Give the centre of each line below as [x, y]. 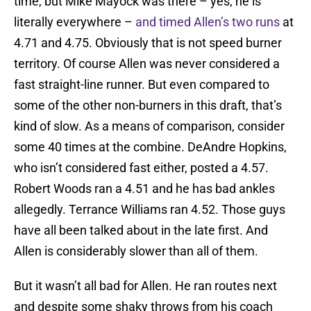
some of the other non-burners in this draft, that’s [148, 106]
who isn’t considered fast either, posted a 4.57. [141, 168]
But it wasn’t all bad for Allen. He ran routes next [145, 286]
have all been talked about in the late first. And [141, 230]
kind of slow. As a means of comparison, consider [149, 126]
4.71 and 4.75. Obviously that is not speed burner [148, 43]
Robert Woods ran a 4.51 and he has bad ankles [144, 189]
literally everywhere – [75, 22]
